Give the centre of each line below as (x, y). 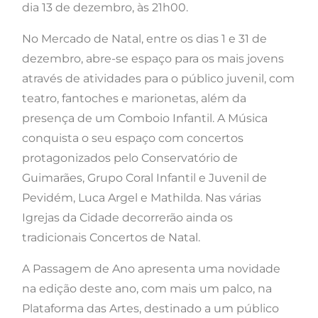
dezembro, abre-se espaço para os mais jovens (153, 58)
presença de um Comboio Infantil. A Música (145, 118)
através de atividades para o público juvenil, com (158, 78)
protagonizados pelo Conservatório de (130, 158)
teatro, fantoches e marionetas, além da (134, 98)
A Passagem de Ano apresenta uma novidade (151, 268)
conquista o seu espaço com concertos (133, 138)
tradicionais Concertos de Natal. (111, 237)
